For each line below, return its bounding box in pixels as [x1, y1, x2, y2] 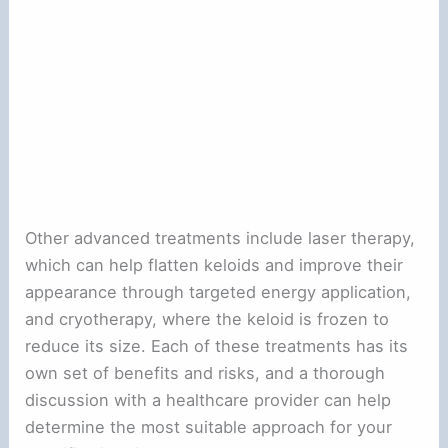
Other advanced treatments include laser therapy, [25, 227, 416, 248]
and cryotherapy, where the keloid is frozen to [25, 308, 390, 329]
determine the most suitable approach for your [25, 416, 393, 437]
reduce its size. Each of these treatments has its [25, 335, 409, 356]
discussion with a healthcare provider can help [25, 389, 392, 410]
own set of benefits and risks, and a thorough [25, 362, 386, 383]
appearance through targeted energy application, [25, 281, 412, 302]
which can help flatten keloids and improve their [25, 254, 404, 275]
